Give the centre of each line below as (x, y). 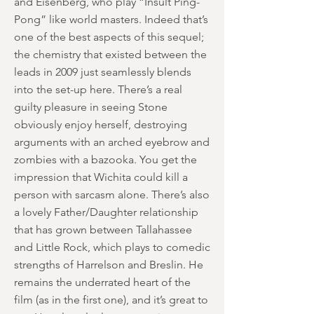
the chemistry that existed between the (110, 54)
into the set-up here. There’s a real (98, 89)
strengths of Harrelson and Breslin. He (109, 265)
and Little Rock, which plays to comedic (112, 247)
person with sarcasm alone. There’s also (112, 194)
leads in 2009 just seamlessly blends (103, 72)
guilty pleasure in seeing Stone (91, 107)
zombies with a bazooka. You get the (105, 159)
